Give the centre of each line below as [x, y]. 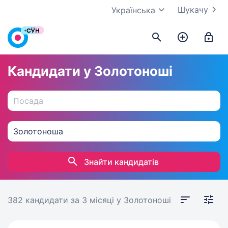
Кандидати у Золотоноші [90, 71]
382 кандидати [39, 200]
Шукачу [193, 10]
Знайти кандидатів [121, 162]
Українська [133, 10]
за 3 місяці [94, 200]
